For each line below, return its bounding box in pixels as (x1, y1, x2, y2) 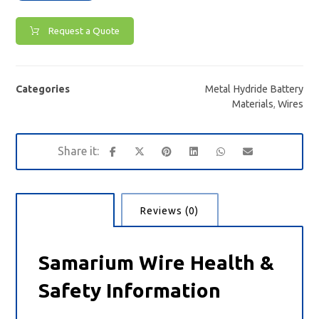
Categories (16, 83, 70, 95)
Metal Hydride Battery (204, 83, 303, 95)
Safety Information (38, 279, 221, 302)
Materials (231, 98, 273, 110)
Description (36, 204, 95, 216)
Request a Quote (48, 25, 120, 36)
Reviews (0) (140, 204, 199, 216)
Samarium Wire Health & (38, 251, 275, 274)
